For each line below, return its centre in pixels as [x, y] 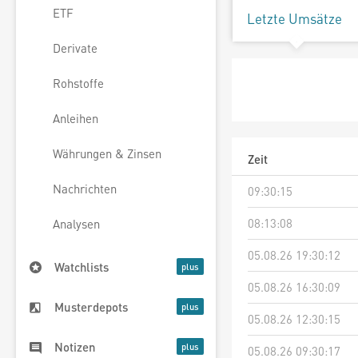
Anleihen [76, 119]
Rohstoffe [78, 84]
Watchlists [82, 267]
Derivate [75, 48]
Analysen [76, 224]
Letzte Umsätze [294, 18]
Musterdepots [91, 307]
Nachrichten [85, 189]
